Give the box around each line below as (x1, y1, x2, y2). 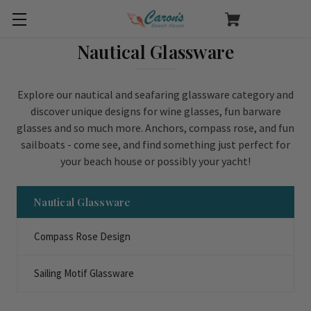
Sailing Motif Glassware (34, 267, 134, 280)
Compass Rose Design (34, 230, 131, 243)
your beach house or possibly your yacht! (60, 154, 251, 168)
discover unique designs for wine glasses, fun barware (30, 104, 281, 118)
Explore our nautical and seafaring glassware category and (17, 87, 294, 101)
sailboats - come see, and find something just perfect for (21, 137, 290, 151)
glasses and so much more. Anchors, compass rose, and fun (17, 121, 294, 135)
